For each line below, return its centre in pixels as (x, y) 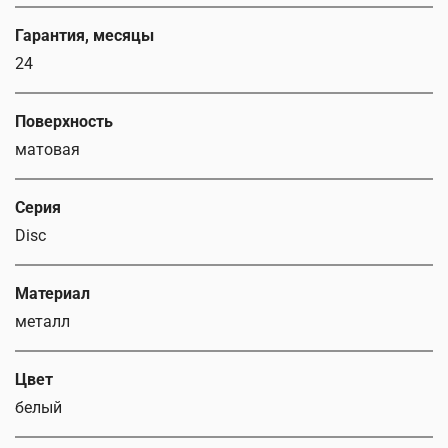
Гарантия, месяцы (84, 36)
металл (42, 322)
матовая (47, 150)
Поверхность (64, 122)
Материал (52, 294)
